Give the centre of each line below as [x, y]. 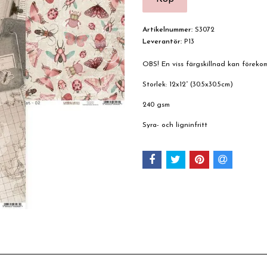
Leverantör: [162, 42]
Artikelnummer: [167, 30]
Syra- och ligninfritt [175, 125]
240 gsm [156, 105]
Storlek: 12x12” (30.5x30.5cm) [188, 85]
